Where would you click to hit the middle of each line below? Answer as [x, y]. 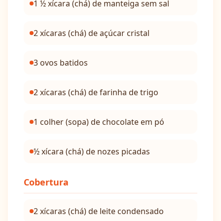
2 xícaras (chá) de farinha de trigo [96, 92]
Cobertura [46, 182]
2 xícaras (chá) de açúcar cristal [92, 33]
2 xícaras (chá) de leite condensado [99, 211]
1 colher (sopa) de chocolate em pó [99, 122]
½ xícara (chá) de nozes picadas [92, 151]
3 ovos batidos [61, 63]
